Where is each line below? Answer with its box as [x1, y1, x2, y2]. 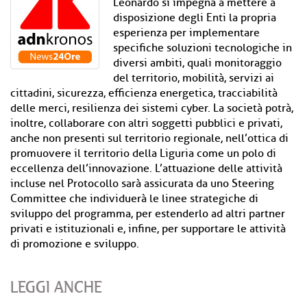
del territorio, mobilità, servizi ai [113, 71, 274, 85]
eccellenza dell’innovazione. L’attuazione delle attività [10, 162, 282, 175]
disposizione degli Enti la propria [113, 11, 276, 25]
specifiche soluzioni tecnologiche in [113, 41, 292, 55]
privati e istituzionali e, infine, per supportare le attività [10, 222, 286, 236]
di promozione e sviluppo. [10, 237, 139, 251]
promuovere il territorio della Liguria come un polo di [10, 147, 276, 160]
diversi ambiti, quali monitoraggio [113, 56, 282, 70]
